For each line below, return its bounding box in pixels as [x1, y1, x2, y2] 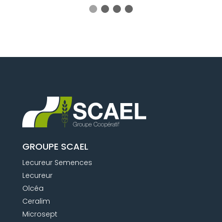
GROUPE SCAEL [22, 140, 88, 153]
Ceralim [22, 196, 50, 206]
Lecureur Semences [22, 157, 92, 167]
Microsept [22, 209, 57, 219]
